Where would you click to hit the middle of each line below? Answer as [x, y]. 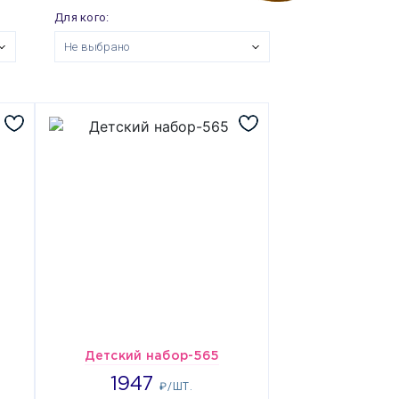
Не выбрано [97, 47]
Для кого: [82, 17]
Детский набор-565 [152, 356]
